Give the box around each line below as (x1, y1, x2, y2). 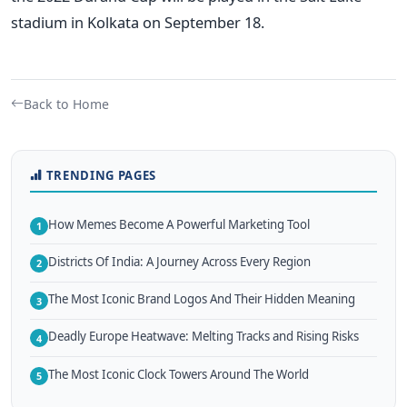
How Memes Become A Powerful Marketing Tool (48, 215, 310, 233)
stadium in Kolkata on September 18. (11, 11, 264, 33)
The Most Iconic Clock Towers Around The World (48, 365, 309, 382)
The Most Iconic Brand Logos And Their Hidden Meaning (48, 291, 355, 308)
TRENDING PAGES (45, 166, 156, 184)
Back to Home (24, 94, 109, 113)
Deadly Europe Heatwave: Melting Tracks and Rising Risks (48, 328, 359, 345)
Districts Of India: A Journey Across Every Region (48, 253, 311, 270)
